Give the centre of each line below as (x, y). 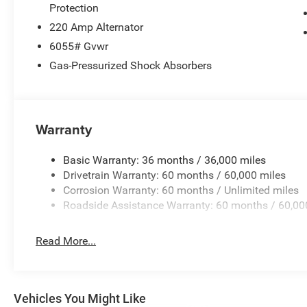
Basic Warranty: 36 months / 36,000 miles (165, 160)
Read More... (66, 241)
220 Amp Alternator (97, 27)
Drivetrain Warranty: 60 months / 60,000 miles (175, 175)
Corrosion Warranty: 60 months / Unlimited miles (181, 190)
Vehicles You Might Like (80, 298)
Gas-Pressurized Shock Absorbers (131, 65)
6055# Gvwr (79, 46)
